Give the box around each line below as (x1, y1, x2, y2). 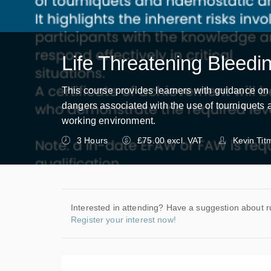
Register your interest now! (71, 215, 176, 224)
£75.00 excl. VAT (137, 135, 203, 145)
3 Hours (77, 135, 108, 145)
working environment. (62, 116, 156, 126)
